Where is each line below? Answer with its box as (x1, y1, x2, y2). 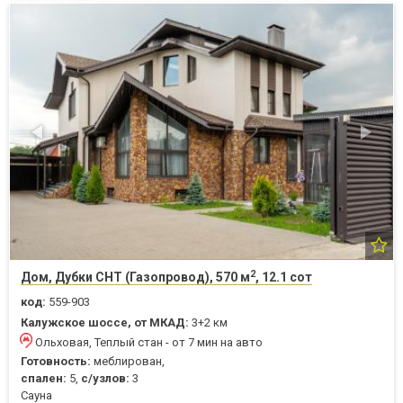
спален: (21, 371, 67, 385)
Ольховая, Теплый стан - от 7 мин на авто (35, 335, 263, 349)
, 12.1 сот (255, 269, 312, 284)
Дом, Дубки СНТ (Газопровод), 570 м (21, 269, 250, 284)
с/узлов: (81, 371, 130, 385)
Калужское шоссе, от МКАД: (21, 315, 189, 329)
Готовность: (21, 354, 91, 368)
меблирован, (91, 354, 165, 368)
